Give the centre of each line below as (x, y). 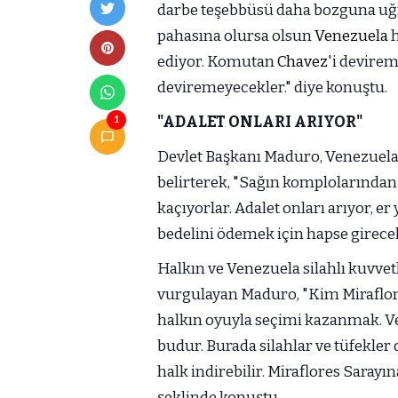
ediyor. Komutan (217, 61)
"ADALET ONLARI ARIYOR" (260, 122)
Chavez (302, 61)
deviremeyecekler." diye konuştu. (272, 87)
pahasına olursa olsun (236, 36)
